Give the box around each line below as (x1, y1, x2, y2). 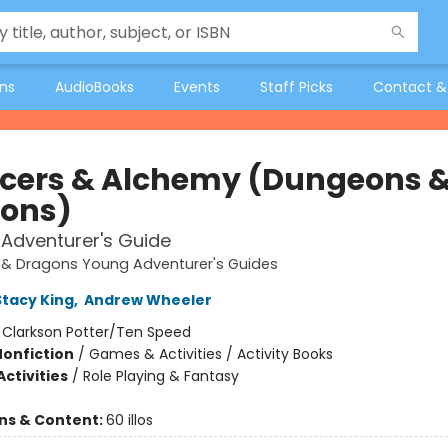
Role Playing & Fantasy (82, 366, 239, 386)
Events (174, 77, 220, 97)
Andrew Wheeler (83, 290, 212, 310)
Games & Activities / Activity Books (88, 344, 333, 364)
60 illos (105, 410, 153, 430)
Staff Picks (260, 77, 333, 97)
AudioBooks (55, 77, 134, 97)
